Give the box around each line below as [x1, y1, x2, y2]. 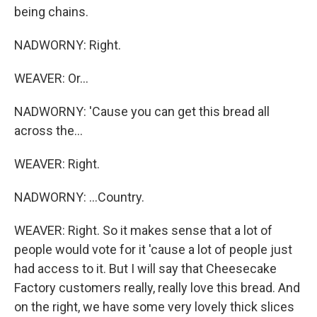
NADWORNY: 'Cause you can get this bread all [14, 104, 270, 120]
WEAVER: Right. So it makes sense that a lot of [14, 223, 272, 238]
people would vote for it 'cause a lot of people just [14, 242, 292, 258]
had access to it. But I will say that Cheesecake [14, 261, 277, 277]
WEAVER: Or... [14, 71, 88, 86]
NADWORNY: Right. [14, 38, 121, 53]
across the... [14, 123, 83, 139]
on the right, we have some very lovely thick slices [14, 299, 294, 315]
